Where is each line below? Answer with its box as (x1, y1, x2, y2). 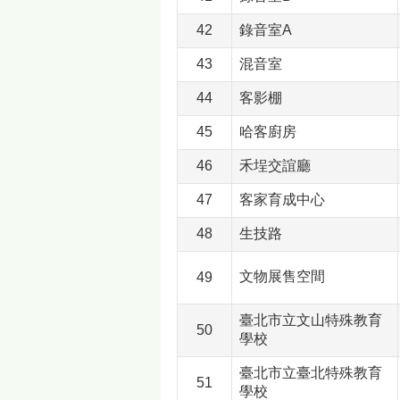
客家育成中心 (239, 192, 325, 208)
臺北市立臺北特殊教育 (239, 365, 382, 381)
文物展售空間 (239, 269, 325, 285)
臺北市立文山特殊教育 (239, 312, 382, 329)
